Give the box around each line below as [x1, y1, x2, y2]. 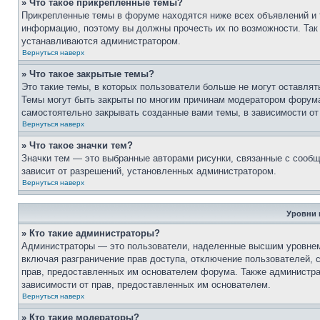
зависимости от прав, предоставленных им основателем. [21, 279, 271, 290]
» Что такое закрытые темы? [21, 69, 154, 79]
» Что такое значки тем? [21, 140, 133, 151]
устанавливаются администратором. [21, 36, 181, 46]
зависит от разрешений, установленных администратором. [21, 166, 276, 176]
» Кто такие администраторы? [21, 228, 160, 239]
